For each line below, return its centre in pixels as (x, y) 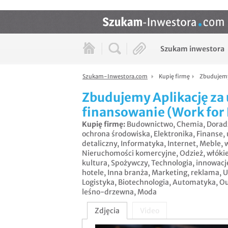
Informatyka (142, 144)
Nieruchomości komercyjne (129, 153)
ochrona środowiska (116, 134)
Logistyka (98, 182)
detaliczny (99, 144)
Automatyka (194, 182)
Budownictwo (150, 124)
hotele (93, 173)
